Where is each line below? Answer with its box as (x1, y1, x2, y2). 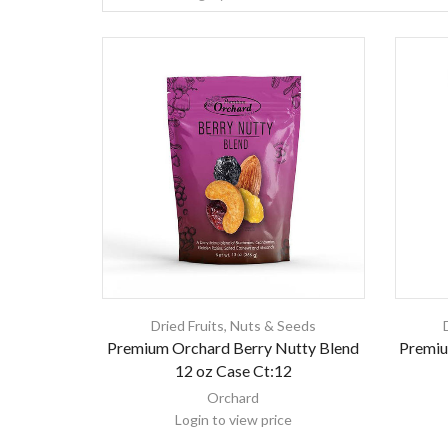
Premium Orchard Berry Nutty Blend (107, 338, 360, 358)
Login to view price (174, 411, 292, 429)
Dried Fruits (150, 317, 224, 335)
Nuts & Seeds (229, 317, 316, 335)
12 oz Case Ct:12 (174, 361, 292, 381)
